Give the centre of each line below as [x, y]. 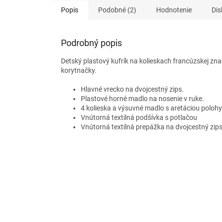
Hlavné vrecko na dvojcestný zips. [132, 89]
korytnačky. [79, 71]
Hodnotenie [174, 10]
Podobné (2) [117, 10]
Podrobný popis [91, 43]
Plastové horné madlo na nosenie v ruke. [142, 99]
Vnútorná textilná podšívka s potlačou [139, 118]
